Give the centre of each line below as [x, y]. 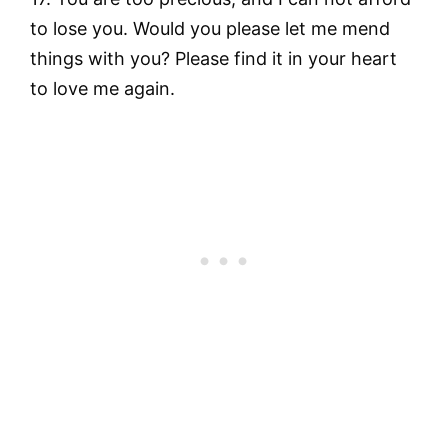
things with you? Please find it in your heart [213, 58]
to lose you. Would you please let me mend [210, 28]
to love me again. [102, 88]
